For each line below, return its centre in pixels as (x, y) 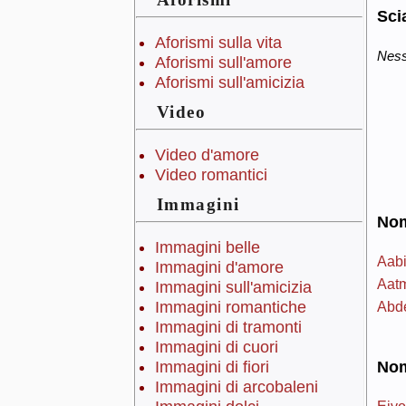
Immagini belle (207, 248)
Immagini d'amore (219, 268)
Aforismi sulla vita (218, 43)
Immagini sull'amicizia (233, 288)
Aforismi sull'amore (223, 63)
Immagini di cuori (216, 348)
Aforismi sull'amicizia (229, 83)
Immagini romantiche (230, 308)
